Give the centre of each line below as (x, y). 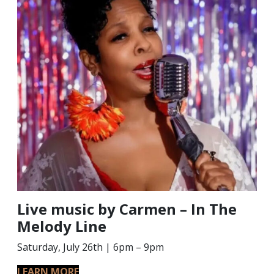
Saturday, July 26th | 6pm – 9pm (91, 247)
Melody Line (62, 226)
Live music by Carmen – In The (127, 209)
